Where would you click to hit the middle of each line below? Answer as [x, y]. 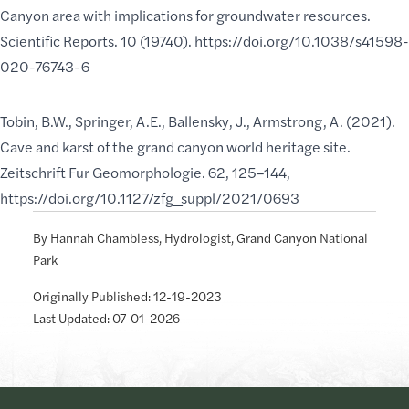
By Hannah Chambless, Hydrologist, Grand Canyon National [200, 237]
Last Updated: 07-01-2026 [106, 317]
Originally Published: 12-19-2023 [127, 295]
